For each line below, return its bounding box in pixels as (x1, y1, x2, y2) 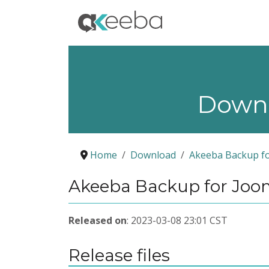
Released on (68, 213, 127, 227)
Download (130, 148, 176, 162)
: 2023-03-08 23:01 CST (127, 213, 228, 227)
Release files (68, 244, 170, 265)
